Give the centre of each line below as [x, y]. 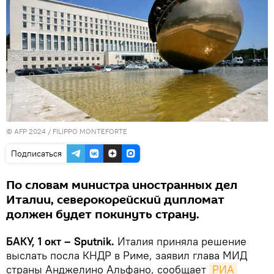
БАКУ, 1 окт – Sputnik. [62, 242]
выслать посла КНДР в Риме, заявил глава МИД [127, 256]
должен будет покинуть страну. [103, 215]
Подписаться [36, 154]
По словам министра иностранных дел [122, 186]
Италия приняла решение [182, 242]
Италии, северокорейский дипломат [115, 200]
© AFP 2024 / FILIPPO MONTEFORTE [67, 131]
